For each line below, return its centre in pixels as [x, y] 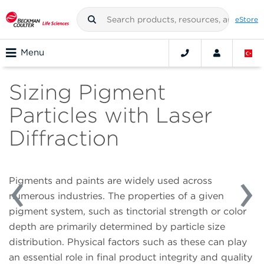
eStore [247, 19]
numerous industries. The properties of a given [116, 196]
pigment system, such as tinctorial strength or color [128, 212]
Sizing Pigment [87, 92]
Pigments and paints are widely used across [110, 181]
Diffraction [64, 138]
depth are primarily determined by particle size [117, 227]
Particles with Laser [110, 115]
